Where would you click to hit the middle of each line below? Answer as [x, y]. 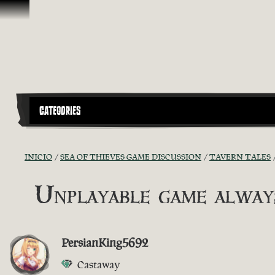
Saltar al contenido [46, 12]
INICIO [38, 157]
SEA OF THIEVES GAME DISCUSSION [131, 157]
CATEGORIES [60, 111]
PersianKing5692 [105, 242]
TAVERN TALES [240, 157]
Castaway [99, 264]
